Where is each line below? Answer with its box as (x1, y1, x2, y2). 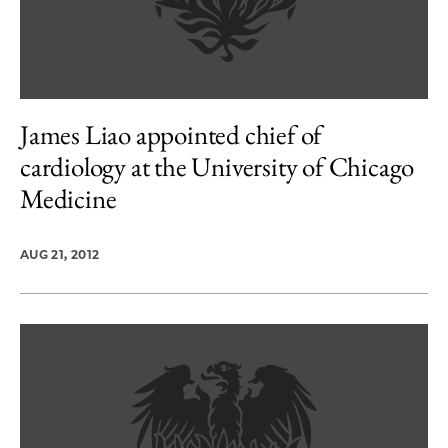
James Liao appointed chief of (20, 117, 323, 152)
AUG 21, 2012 (20, 247, 100, 262)
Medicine (20, 181, 117, 216)
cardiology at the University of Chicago (20, 149, 415, 184)
